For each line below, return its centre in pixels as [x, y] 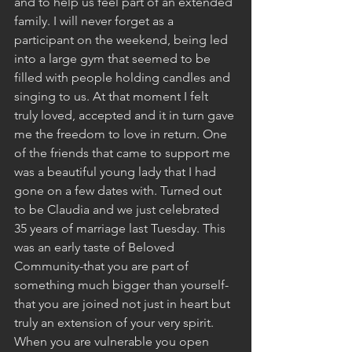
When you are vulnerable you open [113, 341]
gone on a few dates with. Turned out [119, 190]
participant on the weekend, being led [123, 39]
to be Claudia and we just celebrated [118, 209]
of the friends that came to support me [124, 152]
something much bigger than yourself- [121, 284]
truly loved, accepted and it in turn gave [126, 115]
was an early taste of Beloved [96, 247]
